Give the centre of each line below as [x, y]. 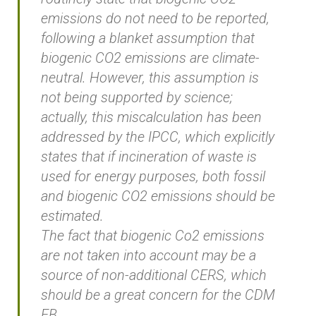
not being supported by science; [137, 97]
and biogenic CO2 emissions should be [158, 196]
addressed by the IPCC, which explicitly [158, 136]
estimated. [72, 215]
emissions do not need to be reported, [155, 18]
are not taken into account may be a [148, 255]
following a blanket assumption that [148, 38]
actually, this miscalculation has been [151, 117]
